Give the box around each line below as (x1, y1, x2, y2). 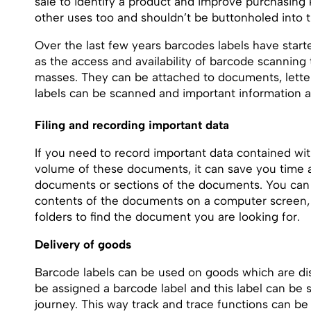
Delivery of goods (35, 237, 131, 251)
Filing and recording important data (35, 118, 229, 132)
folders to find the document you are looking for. (35, 210, 300, 224)
